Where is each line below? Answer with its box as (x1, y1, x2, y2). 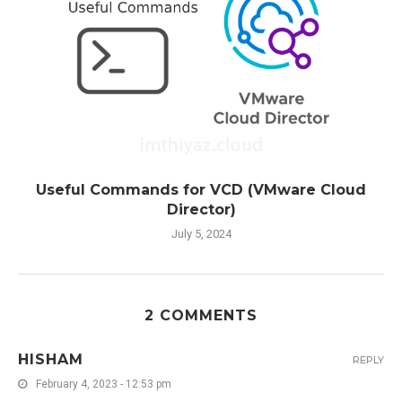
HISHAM (18, 351, 83, 369)
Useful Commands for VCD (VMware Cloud (36, 181, 366, 199)
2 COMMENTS (144, 307, 258, 325)
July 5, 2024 (170, 227, 232, 241)
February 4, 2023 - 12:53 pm (36, 378, 171, 391)
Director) (166, 201, 236, 219)
